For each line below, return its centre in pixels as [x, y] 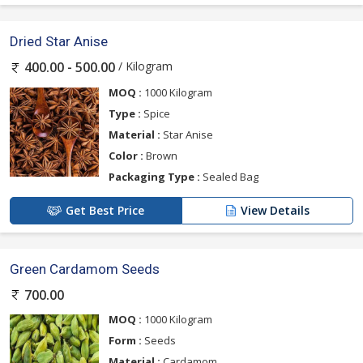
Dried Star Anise [59, 42]
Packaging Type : [154, 176]
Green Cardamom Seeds [85, 269]
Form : [125, 340]
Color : [126, 155]
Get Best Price [105, 210]
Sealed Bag [229, 176]
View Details [275, 210]
